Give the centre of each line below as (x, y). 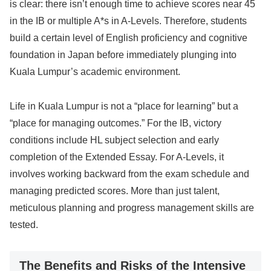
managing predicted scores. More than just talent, (115, 191)
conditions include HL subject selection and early (114, 140)
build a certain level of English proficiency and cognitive (129, 38)
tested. (24, 225)
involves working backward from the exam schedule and (129, 174)
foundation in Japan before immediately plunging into (123, 55)
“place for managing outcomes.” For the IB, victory (116, 123)
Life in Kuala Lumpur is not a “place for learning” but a (124, 106)
